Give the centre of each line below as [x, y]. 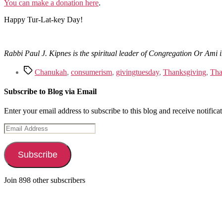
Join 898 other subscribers [45, 180]
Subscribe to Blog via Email [50, 91]
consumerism [91, 72]
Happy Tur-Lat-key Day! [43, 19]
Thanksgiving [185, 72]
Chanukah [51, 72]
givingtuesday [138, 72]
